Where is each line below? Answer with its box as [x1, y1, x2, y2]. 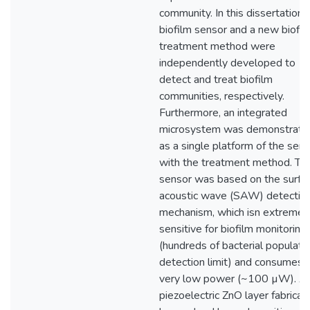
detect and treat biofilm [159, 72, 273, 87]
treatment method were [159, 39, 275, 54]
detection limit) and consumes [159, 255, 303, 270]
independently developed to [159, 55, 295, 71]
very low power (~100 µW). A [159, 271, 307, 286]
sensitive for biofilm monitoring [159, 221, 307, 237]
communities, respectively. [159, 89, 284, 104]
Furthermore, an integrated [159, 105, 287, 120]
